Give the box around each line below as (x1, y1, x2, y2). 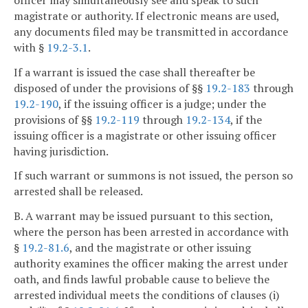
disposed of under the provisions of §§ (14, 80, 206, 96)
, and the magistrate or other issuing (69, 240, 251, 256)
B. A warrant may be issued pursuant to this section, (14, 208, 273, 224)
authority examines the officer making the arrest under (14, 256, 288, 272)
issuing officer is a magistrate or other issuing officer (14, 127, 276, 143)
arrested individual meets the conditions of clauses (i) (14, 287, 279, 303)
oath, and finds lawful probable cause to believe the (14, 272, 269, 287)
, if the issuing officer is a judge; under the (58, 96, 266, 111)
